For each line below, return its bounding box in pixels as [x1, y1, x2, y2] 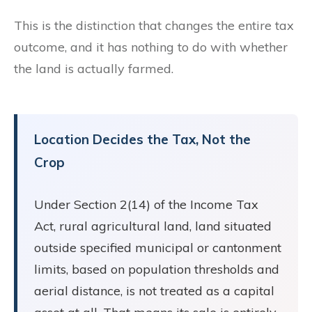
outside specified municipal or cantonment [34, 239, 281, 256]
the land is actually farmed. [14, 60, 173, 77]
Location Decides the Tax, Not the [34, 130, 251, 148]
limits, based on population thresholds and [34, 260, 279, 277]
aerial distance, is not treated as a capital [34, 282, 274, 299]
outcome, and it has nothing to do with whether [14, 38, 288, 55]
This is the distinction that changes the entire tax [14, 17, 294, 33]
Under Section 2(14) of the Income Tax [34, 196, 258, 212]
